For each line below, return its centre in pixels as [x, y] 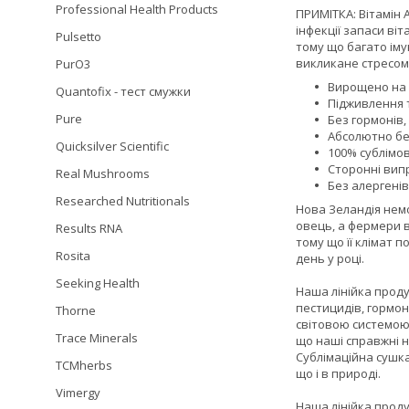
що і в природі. [338, 374]
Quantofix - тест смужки [123, 91]
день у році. [331, 259]
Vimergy [78, 393]
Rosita [73, 256]
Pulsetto [79, 37]
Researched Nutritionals [123, 201]
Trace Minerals [97, 338]
